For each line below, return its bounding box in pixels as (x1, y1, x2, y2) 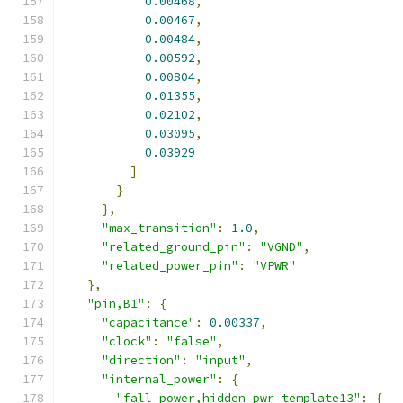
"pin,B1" (87, 296, 145, 311)
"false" (166, 334, 217, 349)
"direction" (102, 353, 181, 368)
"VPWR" (253, 258, 296, 273)
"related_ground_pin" (102, 239, 246, 255)
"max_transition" (102, 220, 217, 236)
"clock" (102, 334, 152, 349)
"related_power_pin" (102, 258, 238, 273)
